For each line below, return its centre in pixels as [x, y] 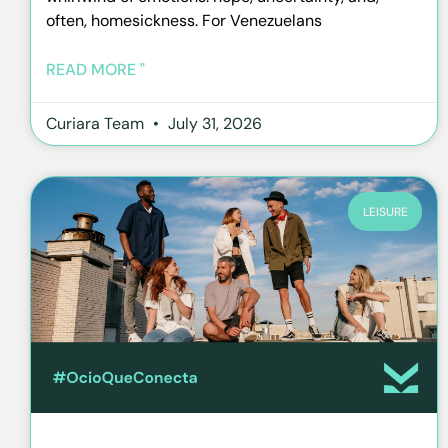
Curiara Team [97, 124]
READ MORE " [95, 70]
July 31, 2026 [213, 124]
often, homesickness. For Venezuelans [184, 21]
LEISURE [385, 211]
